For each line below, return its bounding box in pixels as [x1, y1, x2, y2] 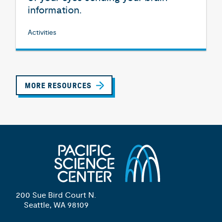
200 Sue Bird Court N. [16, 190, 96, 200]
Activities [28, 28, 56, 37]
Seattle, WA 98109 [23, 200, 89, 210]
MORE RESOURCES [25, 81, 92, 90]
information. [28, 4, 82, 16]
